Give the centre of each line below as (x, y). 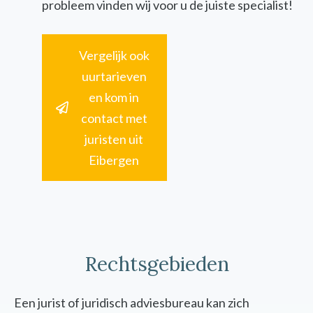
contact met (114, 118)
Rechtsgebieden (156, 264)
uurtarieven (114, 77)
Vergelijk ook (114, 56)
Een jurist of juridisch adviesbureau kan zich (132, 303)
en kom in (114, 97)
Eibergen (114, 160)
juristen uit (114, 139)
